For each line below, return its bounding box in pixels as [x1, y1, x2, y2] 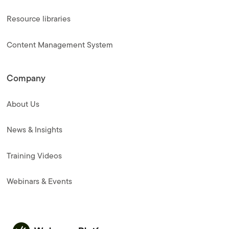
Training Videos [7, 149, 62, 162]
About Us [7, 98, 40, 110]
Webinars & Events [7, 175, 73, 188]
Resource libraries [7, 13, 71, 25]
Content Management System [7, 38, 113, 51]
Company [7, 72, 46, 85]
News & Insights [7, 124, 63, 136]
